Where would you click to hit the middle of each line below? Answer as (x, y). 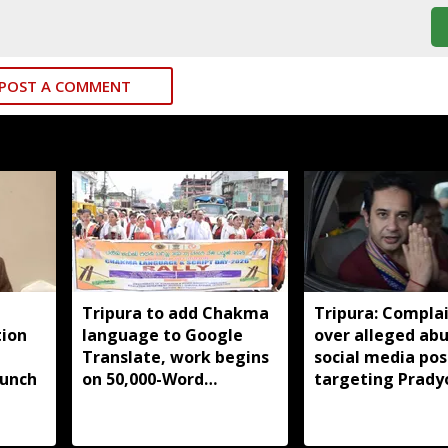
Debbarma (355, 400)
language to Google (162, 334)
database (120, 400)
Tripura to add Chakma (175, 312)
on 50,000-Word (143, 378)
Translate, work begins (175, 356)
